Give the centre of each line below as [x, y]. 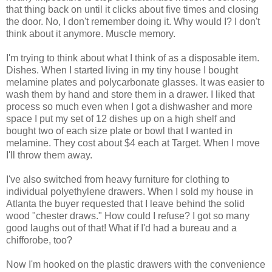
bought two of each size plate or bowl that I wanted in [119, 131]
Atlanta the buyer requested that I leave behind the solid [125, 203]
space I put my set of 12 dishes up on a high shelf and [121, 118]
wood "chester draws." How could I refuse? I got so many [128, 216]
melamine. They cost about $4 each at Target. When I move [133, 143]
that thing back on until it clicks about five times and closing [132, 9]
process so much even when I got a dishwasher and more [129, 106]
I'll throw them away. [49, 155]
